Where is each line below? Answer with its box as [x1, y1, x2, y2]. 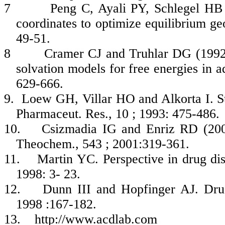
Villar [82, 91, 112, 106]
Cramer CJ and [44, 46, 130, 61]
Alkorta [161, 91, 202, 106]
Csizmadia [42, 122, 97, 137]
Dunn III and [43, 182, 121, 197]
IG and [97, 122, 146, 137]
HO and [111, 91, 162, 106]
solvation [16, 61, 64, 76]
